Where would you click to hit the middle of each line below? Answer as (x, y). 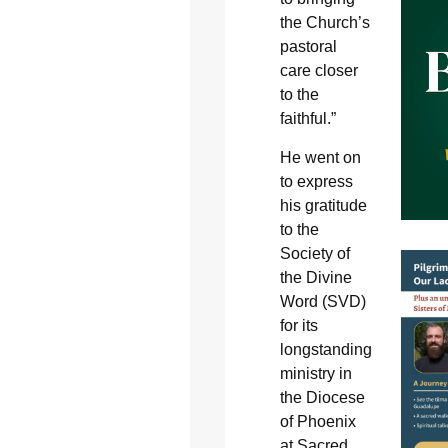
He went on (320, 157)
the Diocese (322, 397)
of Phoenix (317, 421)
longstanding (325, 349)
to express (316, 181)
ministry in (315, 373)
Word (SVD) (322, 301)
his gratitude (323, 205)
